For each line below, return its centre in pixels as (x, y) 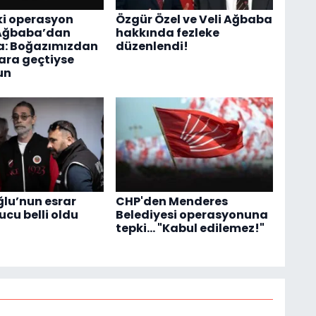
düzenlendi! (152, 46)
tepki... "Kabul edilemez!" (190, 229)
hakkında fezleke (167, 32)
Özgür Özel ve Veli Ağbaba (194, 19)
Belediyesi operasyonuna (192, 215)
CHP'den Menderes (171, 202)
